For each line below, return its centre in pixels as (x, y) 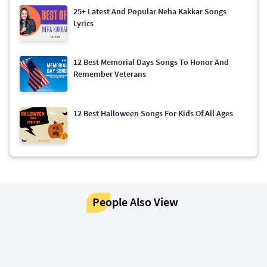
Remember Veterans (110, 74)
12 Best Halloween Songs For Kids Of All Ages (153, 113)
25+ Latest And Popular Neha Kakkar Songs (150, 12)
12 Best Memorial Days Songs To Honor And (151, 62)
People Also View (135, 201)
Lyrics (83, 24)
